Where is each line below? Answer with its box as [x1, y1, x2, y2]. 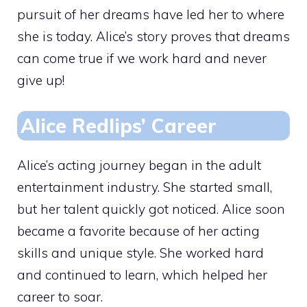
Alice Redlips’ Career [21, 113, 217, 138]
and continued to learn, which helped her [17, 266, 267, 283]
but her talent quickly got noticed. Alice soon [17, 200, 285, 217]
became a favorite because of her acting [17, 222, 260, 239]
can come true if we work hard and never [17, 50, 267, 66]
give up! [17, 72, 64, 88]
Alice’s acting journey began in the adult [17, 156, 261, 173]
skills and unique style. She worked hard [17, 244, 264, 261]
